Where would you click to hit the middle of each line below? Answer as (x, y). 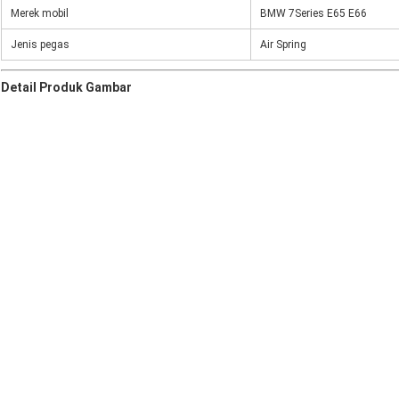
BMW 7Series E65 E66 (313, 14)
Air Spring (283, 45)
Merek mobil (40, 14)
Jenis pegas (40, 45)
